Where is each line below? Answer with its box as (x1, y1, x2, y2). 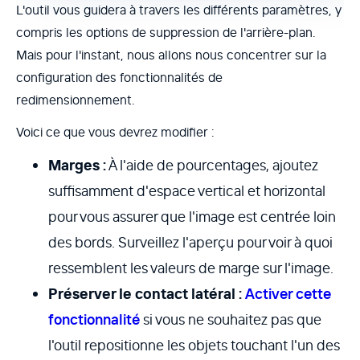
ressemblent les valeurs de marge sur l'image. (48, 259, 333, 278)
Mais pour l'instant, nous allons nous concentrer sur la (16, 47, 326, 63)
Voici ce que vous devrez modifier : (16, 124, 215, 141)
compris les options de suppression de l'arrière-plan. (16, 24, 316, 41)
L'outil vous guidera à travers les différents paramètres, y (16, 2, 342, 18)
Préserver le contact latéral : (48, 284, 242, 304)
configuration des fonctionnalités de (16, 69, 223, 86)
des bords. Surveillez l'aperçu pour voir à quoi (48, 233, 333, 252)
